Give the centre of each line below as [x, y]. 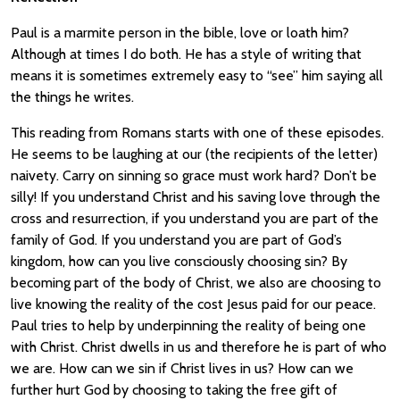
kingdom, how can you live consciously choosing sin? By [179, 261]
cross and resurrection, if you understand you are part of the [195, 218]
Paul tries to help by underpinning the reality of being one [188, 325]
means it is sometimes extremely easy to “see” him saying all [197, 75]
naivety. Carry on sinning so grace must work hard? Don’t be [194, 175]
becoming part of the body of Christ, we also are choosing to [196, 283]
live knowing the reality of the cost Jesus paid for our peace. [193, 304]
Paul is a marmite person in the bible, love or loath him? [180, 33]
